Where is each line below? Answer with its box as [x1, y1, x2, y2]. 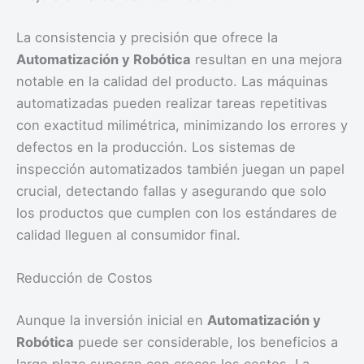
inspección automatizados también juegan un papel [16, 160, 344, 177]
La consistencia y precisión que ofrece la [16, 28, 278, 45]
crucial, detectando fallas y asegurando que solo [16, 182, 327, 199]
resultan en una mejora [191, 50, 342, 67]
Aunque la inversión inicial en [16, 311, 207, 328]
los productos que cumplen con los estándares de [16, 204, 337, 221]
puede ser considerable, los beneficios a [74, 333, 338, 350]
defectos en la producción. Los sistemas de [16, 138, 296, 155]
